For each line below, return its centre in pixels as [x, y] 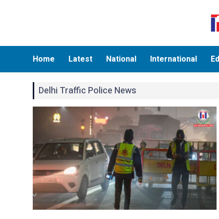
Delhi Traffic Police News [88, 90]
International [174, 59]
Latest [81, 59]
